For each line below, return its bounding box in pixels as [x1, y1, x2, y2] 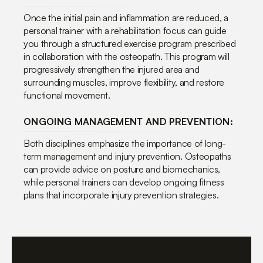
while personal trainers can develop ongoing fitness [23, 176, 224, 188]
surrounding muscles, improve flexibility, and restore [23, 76, 225, 88]
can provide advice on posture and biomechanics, [23, 163, 220, 175]
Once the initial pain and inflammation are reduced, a [23, 11, 229, 23]
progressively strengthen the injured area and [23, 63, 200, 75]
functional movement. [23, 89, 110, 101]
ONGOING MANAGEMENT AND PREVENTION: [23, 115, 233, 127]
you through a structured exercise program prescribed [23, 37, 236, 49]
